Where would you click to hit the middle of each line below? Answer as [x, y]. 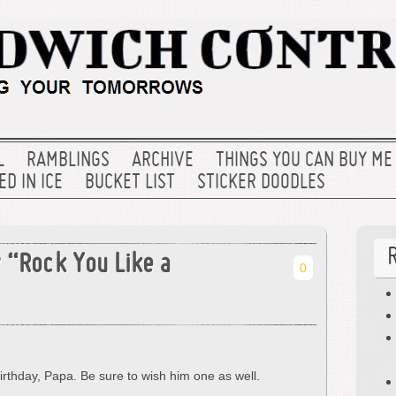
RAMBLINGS [68, 161]
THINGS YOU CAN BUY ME [304, 161]
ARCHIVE [163, 161]
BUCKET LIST [130, 183]
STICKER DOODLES [261, 183]
